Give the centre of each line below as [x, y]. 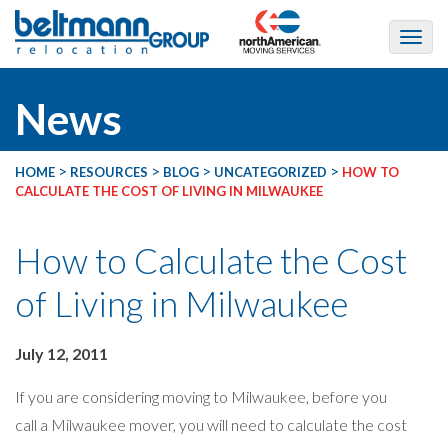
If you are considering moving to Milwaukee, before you [201, 396]
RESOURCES [109, 171]
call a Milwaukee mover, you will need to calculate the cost [211, 424]
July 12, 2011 [61, 353]
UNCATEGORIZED [270, 171]
